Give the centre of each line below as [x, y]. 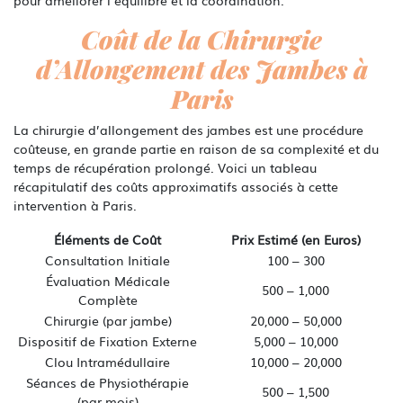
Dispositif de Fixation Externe [107, 340]
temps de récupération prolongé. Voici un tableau [165, 167]
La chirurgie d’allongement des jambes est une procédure [188, 129]
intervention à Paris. [75, 205]
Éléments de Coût [107, 239]
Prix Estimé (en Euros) [296, 239]
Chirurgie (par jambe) [107, 320]
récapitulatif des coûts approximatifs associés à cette [176, 186]
